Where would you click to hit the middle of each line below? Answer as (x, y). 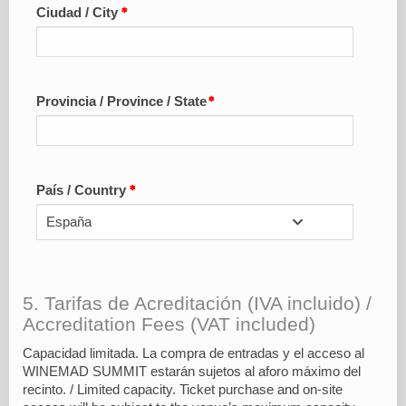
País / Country (83, 191)
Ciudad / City (79, 13)
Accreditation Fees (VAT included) (169, 325)
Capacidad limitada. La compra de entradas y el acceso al (193, 354)
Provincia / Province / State (121, 102)
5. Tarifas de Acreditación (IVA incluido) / (197, 304)
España (69, 222)
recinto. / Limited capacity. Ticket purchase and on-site (183, 390)
